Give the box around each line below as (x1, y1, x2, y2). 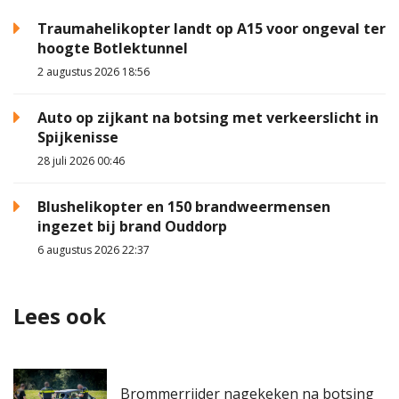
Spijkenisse (37, 126, 118, 147)
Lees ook (13, 301, 106, 330)
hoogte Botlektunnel (37, 37, 188, 58)
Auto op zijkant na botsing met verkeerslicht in (37, 107, 379, 127)
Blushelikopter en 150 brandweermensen (37, 196, 330, 216)
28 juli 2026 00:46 (37, 152, 125, 168)
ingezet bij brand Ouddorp (37, 216, 227, 236)
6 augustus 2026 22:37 (37, 242, 150, 257)
